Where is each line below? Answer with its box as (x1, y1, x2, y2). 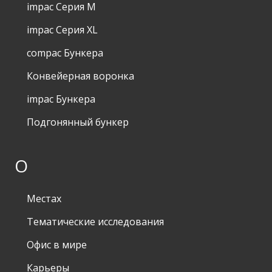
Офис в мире (27, 238, 87, 252)
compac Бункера (27, 46, 103, 60)
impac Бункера (27, 92, 95, 106)
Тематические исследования (27, 215, 164, 229)
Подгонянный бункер (27, 115, 129, 129)
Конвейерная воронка (27, 69, 134, 83)
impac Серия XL (27, 23, 98, 37)
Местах (27, 192, 61, 206)
